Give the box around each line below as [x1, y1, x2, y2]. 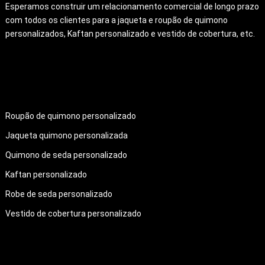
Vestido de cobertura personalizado [5, 208, 141, 218]
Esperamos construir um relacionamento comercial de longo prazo [5, 1, 259, 11]
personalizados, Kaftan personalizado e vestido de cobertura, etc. [5, 28, 255, 38]
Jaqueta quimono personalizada [5, 130, 128, 140]
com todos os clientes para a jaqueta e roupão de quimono [5, 15, 228, 25]
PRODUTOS [5, 82, 58, 93]
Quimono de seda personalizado [5, 150, 127, 160]
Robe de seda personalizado [5, 189, 112, 199]
